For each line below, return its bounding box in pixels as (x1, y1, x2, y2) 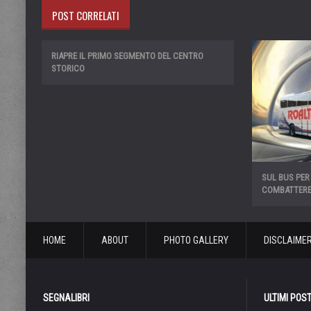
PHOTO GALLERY (164, 235, 228, 246)
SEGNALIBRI (43, 292, 90, 304)
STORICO (51, 63, 85, 74)
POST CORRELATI (52, 8, 119, 24)
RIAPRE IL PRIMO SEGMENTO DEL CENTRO (51, 51, 203, 62)
